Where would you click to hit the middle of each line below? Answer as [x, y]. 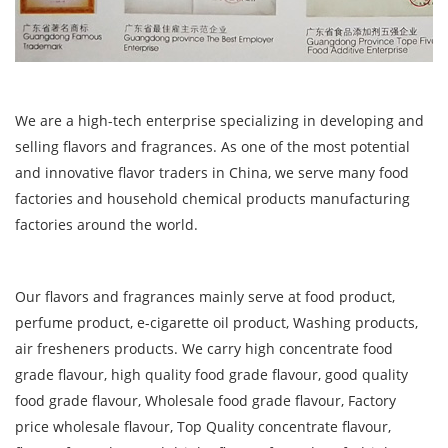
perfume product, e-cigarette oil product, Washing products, [216, 323]
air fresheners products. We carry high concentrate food [204, 349]
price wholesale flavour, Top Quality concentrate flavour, [203, 427]
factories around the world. [108, 225]
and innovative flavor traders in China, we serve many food [212, 173]
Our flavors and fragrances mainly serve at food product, [205, 297]
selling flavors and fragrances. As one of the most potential [212, 147]
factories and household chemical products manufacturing [212, 199]
